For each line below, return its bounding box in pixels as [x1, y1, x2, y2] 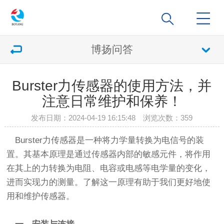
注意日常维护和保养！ [41, 93, 182, 109]
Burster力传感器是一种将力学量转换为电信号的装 [6, 135, 204, 145]
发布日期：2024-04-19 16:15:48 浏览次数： [31, 113, 181, 122]
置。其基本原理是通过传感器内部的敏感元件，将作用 [6, 149, 211, 159]
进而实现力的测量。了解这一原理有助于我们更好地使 [6, 177, 211, 187]
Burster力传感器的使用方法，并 [12, 78, 212, 93]
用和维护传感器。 [6, 191, 75, 201]
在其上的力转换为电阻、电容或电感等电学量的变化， [6, 163, 211, 173]
